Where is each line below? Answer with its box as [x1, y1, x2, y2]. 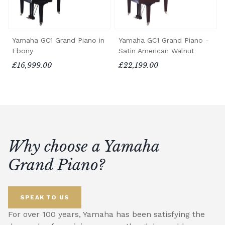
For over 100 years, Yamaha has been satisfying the [8, 209, 205, 219]
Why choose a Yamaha [8, 137, 159, 156]
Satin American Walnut [119, 46, 194, 55]
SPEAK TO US [20, 193, 70, 201]
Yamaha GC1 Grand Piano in [12, 36, 104, 44]
